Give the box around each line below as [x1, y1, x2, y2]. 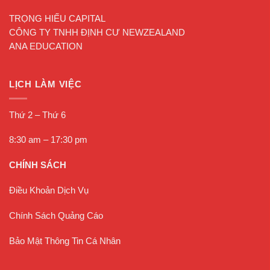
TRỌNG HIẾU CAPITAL [9, 13, 105, 24]
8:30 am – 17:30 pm [9, 135, 87, 145]
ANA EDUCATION [9, 41, 83, 51]
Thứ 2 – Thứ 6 [9, 110, 66, 120]
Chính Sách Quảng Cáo [9, 211, 103, 221]
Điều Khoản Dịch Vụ [9, 186, 89, 196]
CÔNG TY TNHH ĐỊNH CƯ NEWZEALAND [9, 27, 185, 37]
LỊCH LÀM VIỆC [9, 80, 82, 90]
